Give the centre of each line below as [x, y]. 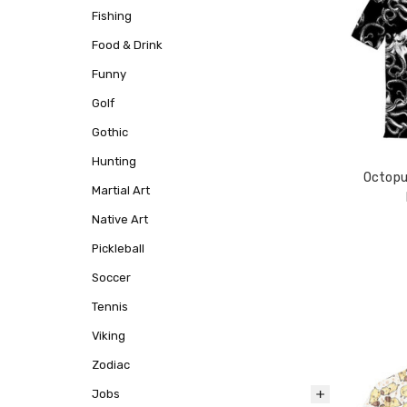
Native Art [119, 219]
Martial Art [120, 190]
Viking [108, 335]
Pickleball [118, 248]
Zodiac [110, 364]
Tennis [109, 306]
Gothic [109, 132]
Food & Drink [127, 45]
